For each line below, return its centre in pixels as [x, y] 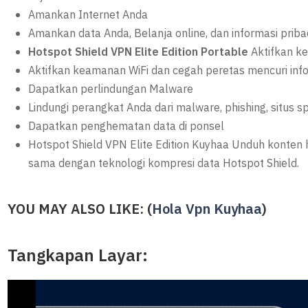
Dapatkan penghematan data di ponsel [126, 126]
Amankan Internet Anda [88, 15]
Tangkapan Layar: [78, 256]
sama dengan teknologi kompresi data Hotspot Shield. [164, 164]
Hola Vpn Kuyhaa [207, 209]
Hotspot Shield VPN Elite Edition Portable [140, 52]
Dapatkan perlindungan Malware [111, 89]
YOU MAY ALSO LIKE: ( [80, 209]
